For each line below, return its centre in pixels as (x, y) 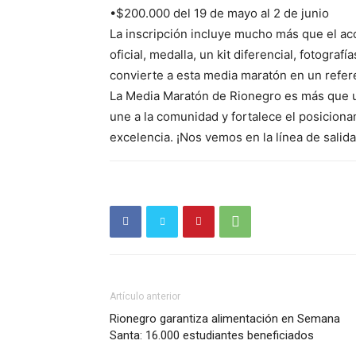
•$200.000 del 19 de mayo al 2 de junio (219, 13)
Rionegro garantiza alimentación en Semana (225, 318)
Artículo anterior (145, 296)
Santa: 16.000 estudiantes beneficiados (212, 335)
